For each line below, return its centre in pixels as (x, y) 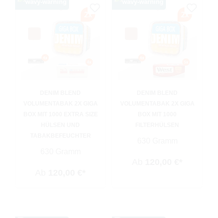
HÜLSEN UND (60, 125)
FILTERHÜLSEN (157, 125)
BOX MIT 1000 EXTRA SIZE (60, 115)
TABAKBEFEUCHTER (60, 136)
